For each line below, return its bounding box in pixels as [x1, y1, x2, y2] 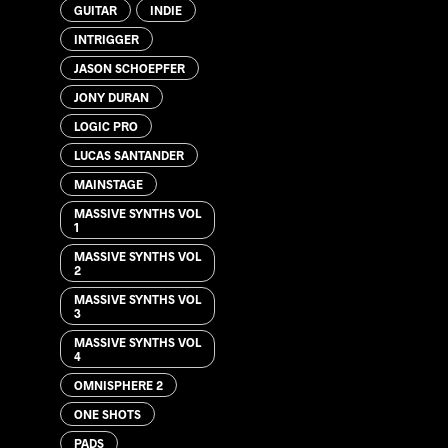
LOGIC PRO [74, 118, 138, 133]
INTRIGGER [74, 31, 139, 46]
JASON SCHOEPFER [74, 60, 185, 75]
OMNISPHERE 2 [74, 377, 163, 392]
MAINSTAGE [74, 176, 143, 191]
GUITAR [74, 2, 117, 17]
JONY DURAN [74, 89, 149, 104]
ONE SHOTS [74, 406, 141, 421]
